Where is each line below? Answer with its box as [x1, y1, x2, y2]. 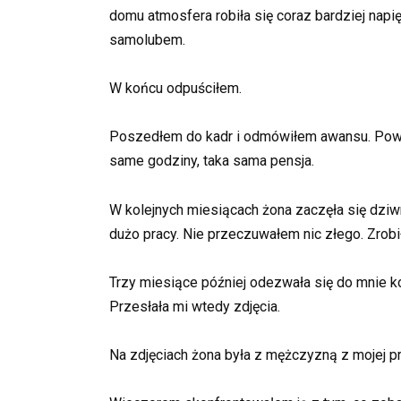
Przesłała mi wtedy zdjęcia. [109, 297, 280, 315]
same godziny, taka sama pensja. [109, 152, 314, 170]
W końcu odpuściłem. [109, 80, 242, 98]
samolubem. [109, 30, 185, 48]
